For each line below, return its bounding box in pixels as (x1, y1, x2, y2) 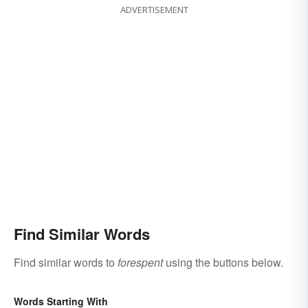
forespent (118, 254, 163, 271)
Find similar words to (14, 254, 118, 271)
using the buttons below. (163, 254, 283, 271)
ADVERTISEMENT (120, 3, 188, 16)
